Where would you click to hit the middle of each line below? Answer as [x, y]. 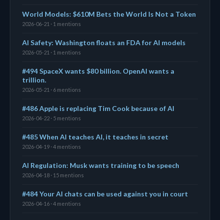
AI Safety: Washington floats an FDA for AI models [104, 42]
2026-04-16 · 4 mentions [52, 203]
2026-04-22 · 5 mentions [52, 118]
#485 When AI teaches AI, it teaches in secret [95, 137]
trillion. [34, 80]
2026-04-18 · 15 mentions [53, 175]
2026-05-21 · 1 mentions [52, 52]
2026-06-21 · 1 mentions [52, 24]
